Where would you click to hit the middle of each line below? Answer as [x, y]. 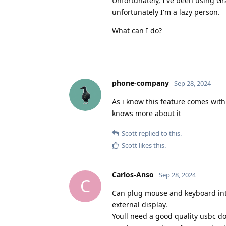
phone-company [140, 83]
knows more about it [147, 113]
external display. [140, 204]
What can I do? [137, 30]
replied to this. [159, 133]
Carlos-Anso [133, 174]
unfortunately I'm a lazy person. [166, 12]
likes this [151, 145]
